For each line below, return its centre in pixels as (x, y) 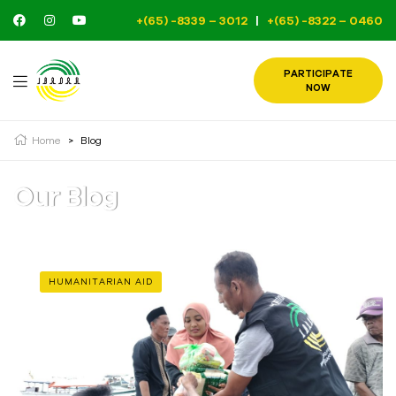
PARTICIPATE (318, 73)
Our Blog (65, 196)
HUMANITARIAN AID (101, 281)
